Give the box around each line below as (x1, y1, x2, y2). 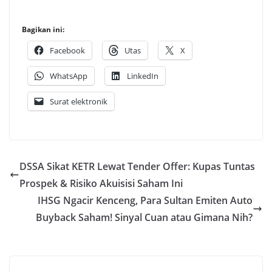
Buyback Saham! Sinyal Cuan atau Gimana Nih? (36, 210, 253, 224)
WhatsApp (50, 70, 87, 81)
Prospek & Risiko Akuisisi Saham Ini (19, 176, 183, 190)
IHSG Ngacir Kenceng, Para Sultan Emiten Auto (38, 193, 253, 207)
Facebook (50, 44, 85, 56)
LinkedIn (127, 70, 158, 81)
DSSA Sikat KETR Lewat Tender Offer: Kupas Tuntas (19, 159, 255, 173)
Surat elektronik (50, 95, 107, 107)
